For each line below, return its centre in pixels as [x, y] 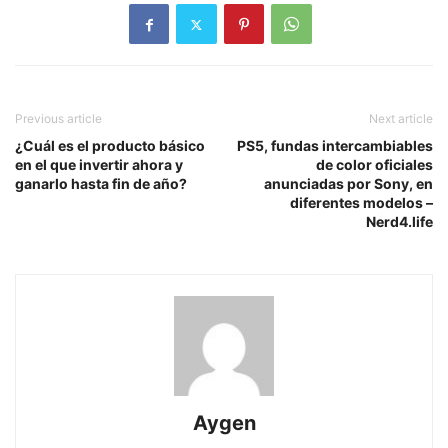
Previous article [58, 119]
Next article [401, 119]
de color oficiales [374, 165]
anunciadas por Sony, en [348, 184]
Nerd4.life [399, 222]
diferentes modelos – [361, 203]
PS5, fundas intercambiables [335, 146]
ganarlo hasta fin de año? [101, 184]
